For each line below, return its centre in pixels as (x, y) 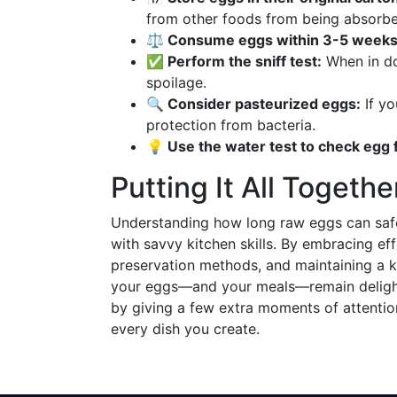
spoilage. (176, 82)
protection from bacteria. (231, 125)
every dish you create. (185, 329)
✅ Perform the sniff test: (234, 61)
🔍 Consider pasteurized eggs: (253, 104)
